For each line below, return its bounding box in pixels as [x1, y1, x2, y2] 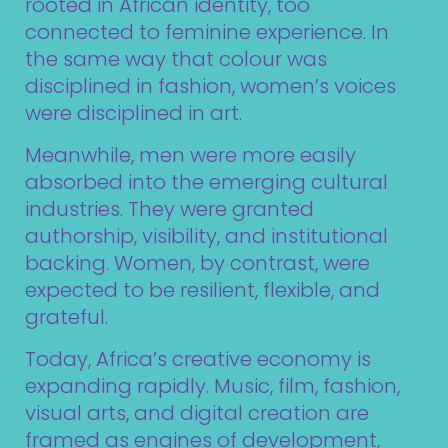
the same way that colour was [25, 45, 327, 74]
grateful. [25, 303, 108, 332]
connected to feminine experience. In [25, 18, 389, 47]
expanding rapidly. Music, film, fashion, [25, 371, 400, 400]
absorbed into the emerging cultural [25, 168, 388, 197]
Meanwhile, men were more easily [25, 141, 356, 170]
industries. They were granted [25, 195, 314, 224]
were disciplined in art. [25, 99, 242, 128]
